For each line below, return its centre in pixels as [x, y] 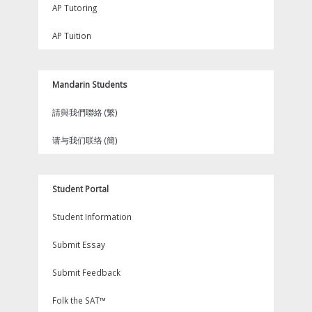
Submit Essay [79, 244]
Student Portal [80, 189]
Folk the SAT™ [79, 300]
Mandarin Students [90, 84]
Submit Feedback [86, 272]
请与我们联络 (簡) [85, 140]
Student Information [92, 217]
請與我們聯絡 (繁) [85, 112]
